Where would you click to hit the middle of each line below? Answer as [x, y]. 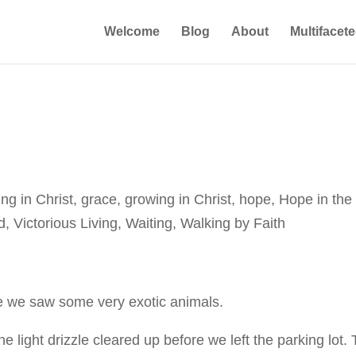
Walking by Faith [233, 223]
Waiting [149, 223]
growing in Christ [178, 199]
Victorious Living [66, 223]
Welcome [132, 31]
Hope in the [316, 199]
